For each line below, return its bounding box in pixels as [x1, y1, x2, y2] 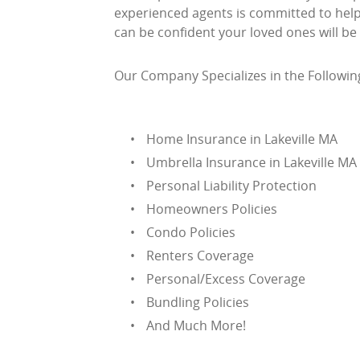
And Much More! [146, 317, 246, 334]
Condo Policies [146, 223, 235, 241]
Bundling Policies [146, 293, 249, 311]
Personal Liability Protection [146, 177, 317, 194]
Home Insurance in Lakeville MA [146, 130, 337, 148]
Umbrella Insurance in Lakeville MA [146, 153, 357, 171]
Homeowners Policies [146, 200, 277, 218]
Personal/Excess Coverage [146, 270, 305, 288]
